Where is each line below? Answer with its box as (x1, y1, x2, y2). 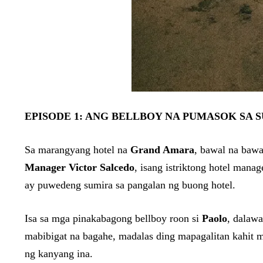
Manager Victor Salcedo (25, 161, 134, 173)
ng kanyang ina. (25, 248, 93, 259)
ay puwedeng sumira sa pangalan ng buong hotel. (25, 179, 235, 191)
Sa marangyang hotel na (25, 144, 130, 156)
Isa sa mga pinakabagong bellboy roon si (25, 213, 202, 224)
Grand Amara (130, 144, 194, 156)
